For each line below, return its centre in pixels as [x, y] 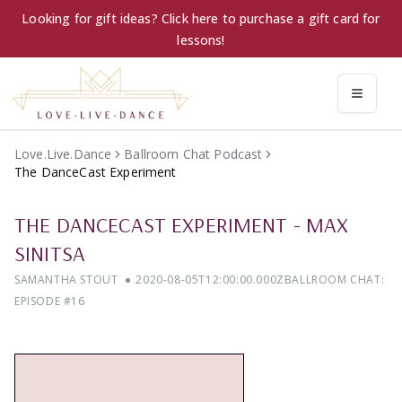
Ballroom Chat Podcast [193, 154]
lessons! [201, 40]
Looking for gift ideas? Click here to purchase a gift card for [201, 18]
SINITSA [50, 253]
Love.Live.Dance [63, 154]
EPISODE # [43, 301]
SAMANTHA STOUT [66, 280]
